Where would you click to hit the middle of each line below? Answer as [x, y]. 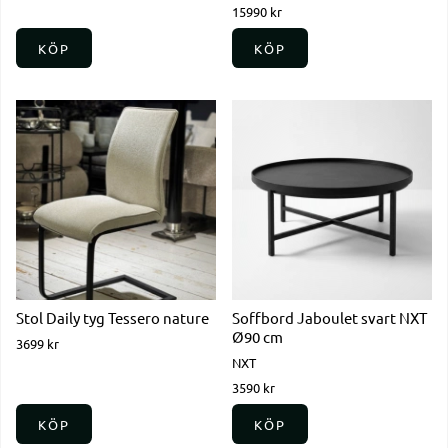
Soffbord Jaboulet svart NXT [329, 318]
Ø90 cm [257, 337]
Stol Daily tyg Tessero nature [112, 318]
